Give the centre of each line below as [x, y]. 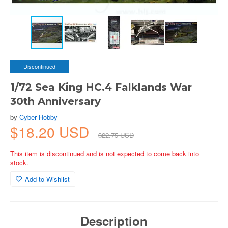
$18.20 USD [52, 132]
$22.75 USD [116, 135]
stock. [19, 163]
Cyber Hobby [38, 117]
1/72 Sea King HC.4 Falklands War [101, 87]
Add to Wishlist [47, 179]
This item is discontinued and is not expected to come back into [105, 153]
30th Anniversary [55, 101]
